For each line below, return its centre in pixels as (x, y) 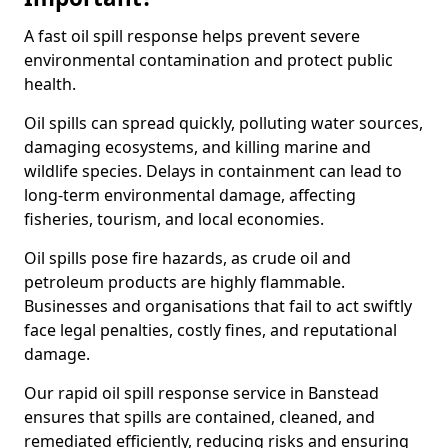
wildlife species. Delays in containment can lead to (213, 171)
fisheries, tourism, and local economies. (174, 219)
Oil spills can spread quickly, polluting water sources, (223, 123)
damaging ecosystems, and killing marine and (197, 147)
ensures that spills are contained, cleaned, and (199, 417)
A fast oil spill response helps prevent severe (192, 36)
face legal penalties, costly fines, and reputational (210, 330)
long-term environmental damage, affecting (190, 195)
